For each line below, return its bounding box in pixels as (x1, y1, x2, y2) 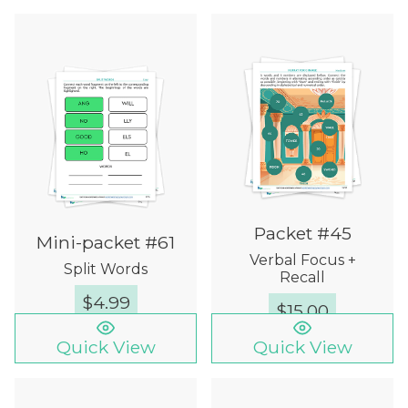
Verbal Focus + (249, 251, 356, 270)
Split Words (64, 260, 148, 278)
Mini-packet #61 (36, 230, 175, 253)
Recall (280, 269, 325, 287)
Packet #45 (253, 222, 352, 245)
